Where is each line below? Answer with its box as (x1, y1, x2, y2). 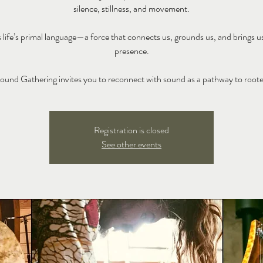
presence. (114, 44, 149, 58)
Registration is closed (94, 123, 169, 137)
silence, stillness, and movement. (73, 2, 190, 15)
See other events (102, 137, 161, 151)
